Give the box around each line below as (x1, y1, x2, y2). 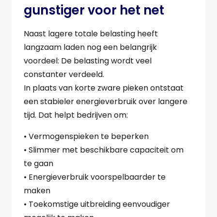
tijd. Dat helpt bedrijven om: (24, 109, 128, 121)
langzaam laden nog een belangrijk (24, 42, 157, 53)
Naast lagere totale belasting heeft (24, 28, 158, 40)
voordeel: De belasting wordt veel (24, 55, 152, 67)
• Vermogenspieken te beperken (24, 131, 149, 142)
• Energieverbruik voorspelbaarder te (24, 171, 166, 183)
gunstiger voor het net (24, 1, 164, 19)
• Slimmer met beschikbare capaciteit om (24, 144, 184, 156)
